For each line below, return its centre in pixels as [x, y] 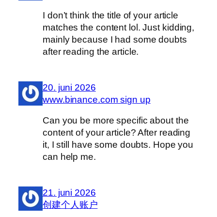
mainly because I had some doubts [115, 40]
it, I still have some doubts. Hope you [118, 145]
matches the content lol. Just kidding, [119, 28]
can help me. [69, 157]
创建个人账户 [70, 204]
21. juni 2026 [69, 192]
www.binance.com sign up [97, 99]
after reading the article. [91, 52]
